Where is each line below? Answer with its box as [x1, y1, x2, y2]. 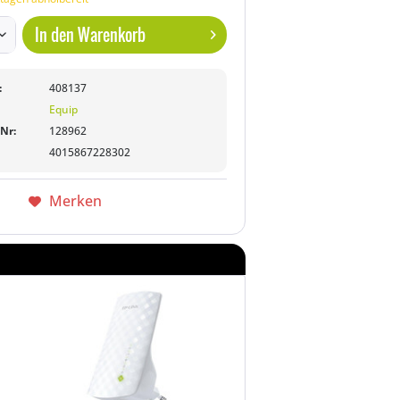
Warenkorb [78, 23, 146, 46]
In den [35, 23, 75, 46]
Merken [48, 191, 102, 211]
